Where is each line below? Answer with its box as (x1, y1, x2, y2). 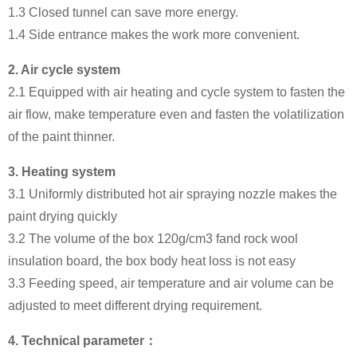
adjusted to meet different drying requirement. (8, 299, 262, 312)
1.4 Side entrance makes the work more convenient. (8, 28, 300, 41)
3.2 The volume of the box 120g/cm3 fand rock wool (8, 232, 298, 245)
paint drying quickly (8, 210, 117, 223)
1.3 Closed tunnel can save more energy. (8, 6, 238, 19)
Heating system (22, 165, 116, 178)
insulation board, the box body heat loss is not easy (8, 254, 296, 268)
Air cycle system (21, 63, 120, 76)
